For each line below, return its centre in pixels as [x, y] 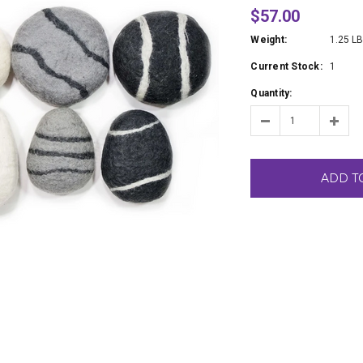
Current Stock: [286, 66]
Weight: [269, 40]
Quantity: [271, 93]
